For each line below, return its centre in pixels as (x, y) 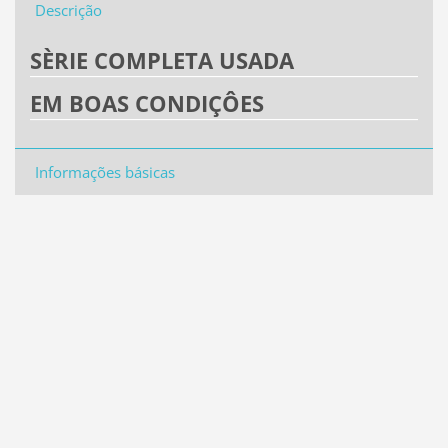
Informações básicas (104, 172)
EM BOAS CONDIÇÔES (146, 103)
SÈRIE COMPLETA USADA (161, 60)
